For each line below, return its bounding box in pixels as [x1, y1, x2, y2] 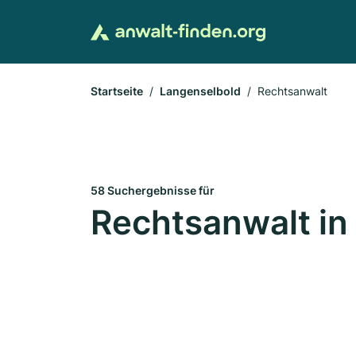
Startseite [91, 84, 143, 98]
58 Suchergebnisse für [91, 184, 215, 197]
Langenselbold [160, 84, 241, 98]
